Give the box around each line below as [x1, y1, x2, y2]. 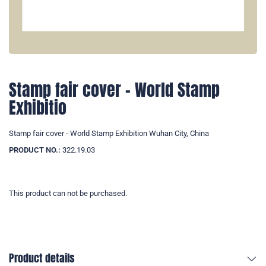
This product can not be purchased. [9, 189, 127, 198]
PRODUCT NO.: [9, 145, 61, 155]
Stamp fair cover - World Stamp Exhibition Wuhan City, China [9, 129, 209, 138]
